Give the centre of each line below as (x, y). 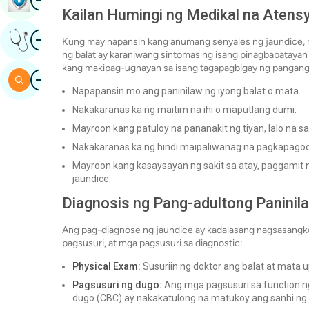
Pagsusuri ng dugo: (117, 285)
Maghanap (57, 80)
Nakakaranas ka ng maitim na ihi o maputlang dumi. (185, 110)
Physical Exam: (107, 267)
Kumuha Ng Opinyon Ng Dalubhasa (119, 40)
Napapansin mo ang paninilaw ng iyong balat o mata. (187, 91)
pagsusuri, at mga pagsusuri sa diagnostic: (152, 243)
